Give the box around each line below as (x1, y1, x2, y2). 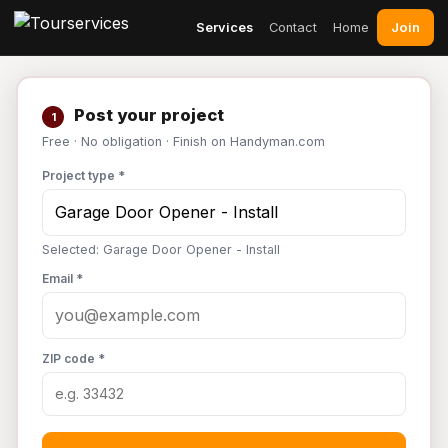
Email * (42, 271, 83, 286)
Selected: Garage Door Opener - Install (42, 242, 280, 257)
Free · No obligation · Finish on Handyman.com (42, 134, 325, 149)
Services (196, 19, 253, 35)
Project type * (42, 168, 125, 183)
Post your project (70, 105, 224, 125)
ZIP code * (42, 351, 105, 366)
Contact (269, 19, 317, 35)
